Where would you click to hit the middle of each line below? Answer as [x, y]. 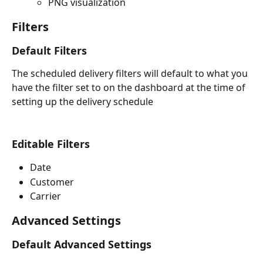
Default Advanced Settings [82, 244]
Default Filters [49, 50]
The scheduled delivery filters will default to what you [131, 73]
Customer [52, 182]
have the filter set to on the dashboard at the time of [130, 87]
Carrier [45, 196]
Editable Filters [51, 144]
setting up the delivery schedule [82, 101]
